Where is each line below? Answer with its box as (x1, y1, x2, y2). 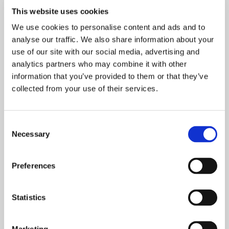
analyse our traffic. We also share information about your (12, 35, 214, 44)
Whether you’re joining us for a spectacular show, (20, 202, 206, 212)
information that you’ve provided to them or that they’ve (12, 72, 208, 81)
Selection (4, 131, 35, 141)
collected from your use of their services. (12, 84, 158, 93)
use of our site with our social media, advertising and (12, 47, 199, 56)
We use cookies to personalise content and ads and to (12, 22, 205, 32)
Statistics (12, 193, 45, 202)
